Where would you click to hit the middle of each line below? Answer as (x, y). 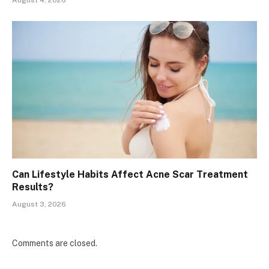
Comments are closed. (55, 243)
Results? (33, 187)
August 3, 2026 (39, 204)
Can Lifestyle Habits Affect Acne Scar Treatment (130, 175)
